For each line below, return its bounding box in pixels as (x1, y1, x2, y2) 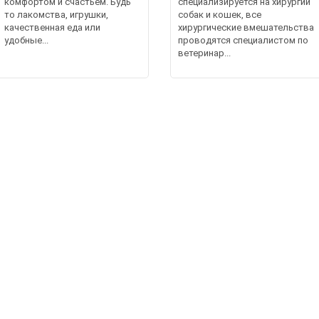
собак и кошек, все (178, 9, 261, 20)
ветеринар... (178, 48, 231, 58)
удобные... (4, 35, 49, 46)
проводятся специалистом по (178, 35, 308, 46)
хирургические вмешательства (178, 22, 314, 33)
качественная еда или (4, 22, 101, 33)
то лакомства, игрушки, (4, 9, 109, 20)
